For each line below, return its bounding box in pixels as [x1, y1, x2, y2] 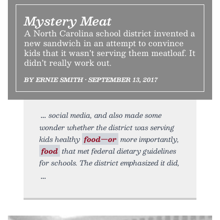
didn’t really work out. [24, 56, 111, 70]
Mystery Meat [24, 11, 112, 31]
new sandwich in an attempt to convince [24, 36, 184, 50]
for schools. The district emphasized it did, [39, 157, 180, 169]
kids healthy [39, 133, 82, 145]
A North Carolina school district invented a [24, 27, 195, 40]
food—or [84, 133, 116, 145]
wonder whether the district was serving [39, 121, 174, 134]
